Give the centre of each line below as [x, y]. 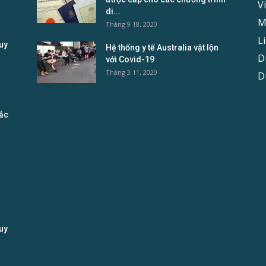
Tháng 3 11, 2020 [132, 72]
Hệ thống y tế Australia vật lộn [162, 48]
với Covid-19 [130, 60]
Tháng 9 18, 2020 [132, 24]
